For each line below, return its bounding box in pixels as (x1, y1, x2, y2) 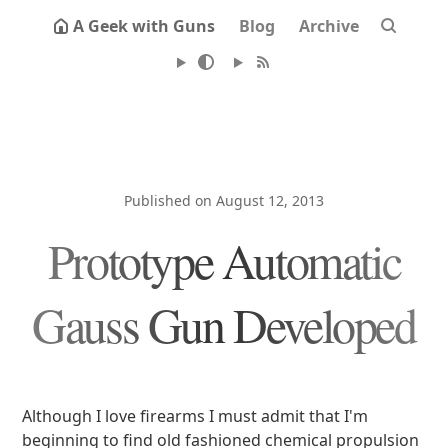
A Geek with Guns (73, 15, 215, 37)
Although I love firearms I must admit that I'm (22, 405, 369, 427)
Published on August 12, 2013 (124, 191, 324, 210)
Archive (299, 15, 359, 37)
